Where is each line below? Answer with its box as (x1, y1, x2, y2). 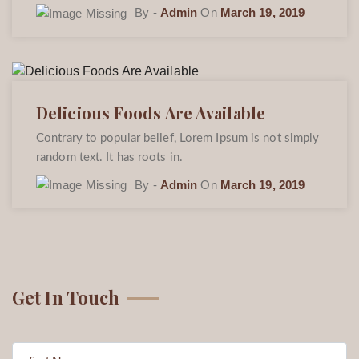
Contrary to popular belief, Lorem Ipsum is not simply (36, 131, 320, 144)
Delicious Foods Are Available (36, 101, 265, 123)
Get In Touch (12, 285, 120, 310)
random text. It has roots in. (36, 151, 183, 163)
